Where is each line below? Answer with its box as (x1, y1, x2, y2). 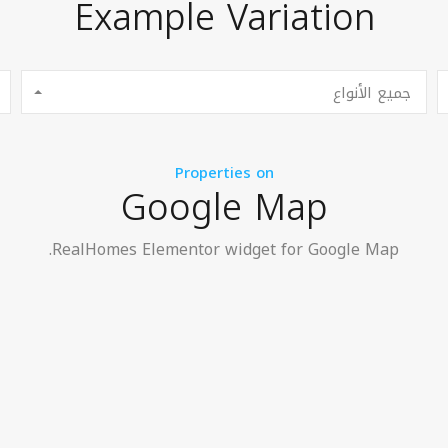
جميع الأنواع (333, 79, 412, 107)
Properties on (174, 159, 274, 187)
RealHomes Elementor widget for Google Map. (52, 234, 399, 265)
